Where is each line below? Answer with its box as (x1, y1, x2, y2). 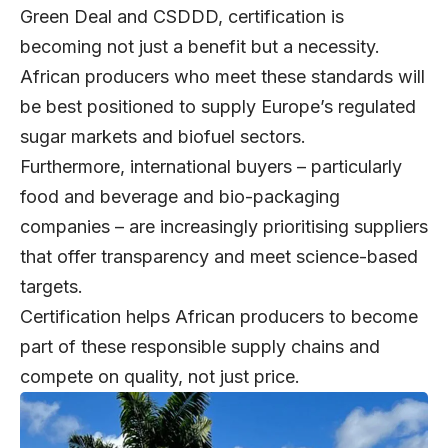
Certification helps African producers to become (20, 305, 418, 327)
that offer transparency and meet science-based (20, 245, 418, 267)
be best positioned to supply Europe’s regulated (20, 95, 416, 117)
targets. (20, 275, 93, 297)
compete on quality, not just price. (20, 365, 305, 387)
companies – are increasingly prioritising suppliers (20, 215, 428, 237)
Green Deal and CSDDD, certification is (20, 5, 344, 27)
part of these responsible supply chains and (20, 335, 380, 357)
